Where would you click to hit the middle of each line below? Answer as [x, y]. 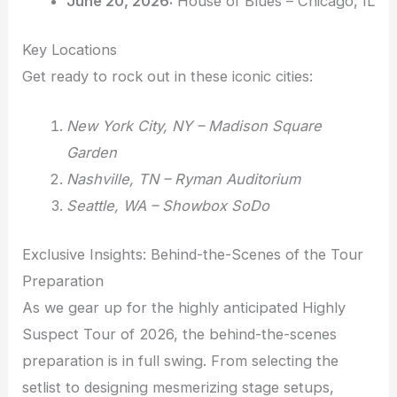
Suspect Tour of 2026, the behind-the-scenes [180, 334]
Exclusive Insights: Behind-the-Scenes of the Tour [193, 254]
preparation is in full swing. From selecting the [181, 360]
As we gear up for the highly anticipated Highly [184, 307]
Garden [91, 153]
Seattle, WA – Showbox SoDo [167, 206]
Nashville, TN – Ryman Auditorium [183, 179]
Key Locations [70, 49]
